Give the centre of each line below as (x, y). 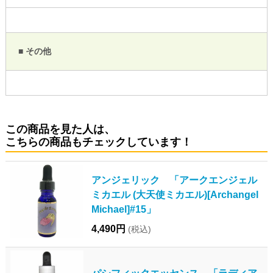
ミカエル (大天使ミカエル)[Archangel (175, 194)
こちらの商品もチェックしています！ (98, 142)
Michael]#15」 (123, 209)
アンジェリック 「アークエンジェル (174, 179)
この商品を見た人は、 (60, 129)
